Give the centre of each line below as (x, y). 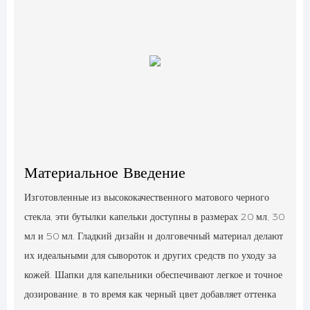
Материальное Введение (105, 173)
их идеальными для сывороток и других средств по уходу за (150, 256)
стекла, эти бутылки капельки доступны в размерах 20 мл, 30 (154, 217)
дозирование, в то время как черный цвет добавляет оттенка (150, 294)
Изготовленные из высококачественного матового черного (147, 198)
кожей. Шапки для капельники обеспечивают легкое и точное (153, 275)
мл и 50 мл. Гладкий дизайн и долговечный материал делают (154, 236)
